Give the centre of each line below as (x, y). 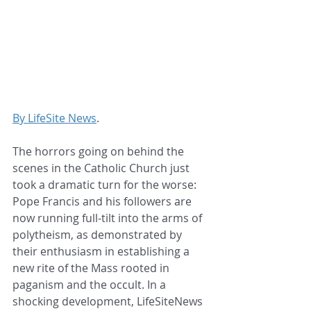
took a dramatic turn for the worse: (106, 184)
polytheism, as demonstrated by (99, 234)
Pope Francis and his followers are (103, 201)
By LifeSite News (54, 118)
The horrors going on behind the (100, 151)
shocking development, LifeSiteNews (109, 301)
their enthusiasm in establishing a (102, 251)
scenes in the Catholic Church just (102, 168)
